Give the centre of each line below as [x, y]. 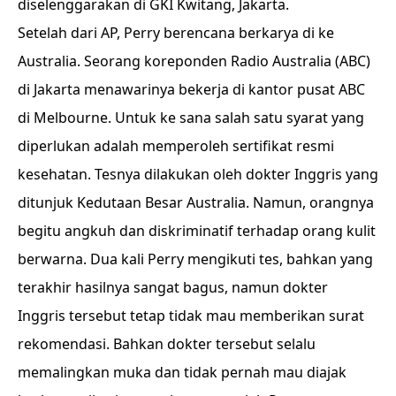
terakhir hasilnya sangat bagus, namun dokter [173, 287]
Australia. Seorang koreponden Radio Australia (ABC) [194, 61]
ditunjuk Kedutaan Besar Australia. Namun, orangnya [196, 202]
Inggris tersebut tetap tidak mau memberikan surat [191, 316]
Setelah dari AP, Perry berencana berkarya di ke [176, 33]
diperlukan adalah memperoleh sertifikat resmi [176, 146]
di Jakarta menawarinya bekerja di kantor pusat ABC [191, 89]
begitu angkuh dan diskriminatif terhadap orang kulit [197, 231]
